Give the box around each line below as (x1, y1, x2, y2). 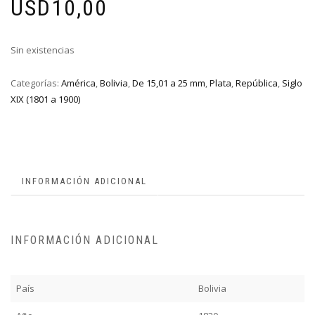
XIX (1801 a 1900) (11, 93, 80, 106)
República (236, 77, 278, 90)
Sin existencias (11, 44, 75, 57)
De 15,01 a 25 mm (132, 77, 205, 90)
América (61, 77, 96, 90)
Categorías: (11, 77, 61, 90)
